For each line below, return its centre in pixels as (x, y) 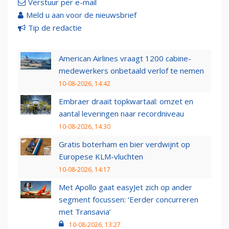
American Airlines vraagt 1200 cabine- (125, 59)
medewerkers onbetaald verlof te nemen (131, 71)
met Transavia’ (85, 212)
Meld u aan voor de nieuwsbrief (81, 15)
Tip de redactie (55, 28)
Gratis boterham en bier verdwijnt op (124, 144)
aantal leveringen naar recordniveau (121, 114)
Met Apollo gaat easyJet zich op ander (125, 187)
